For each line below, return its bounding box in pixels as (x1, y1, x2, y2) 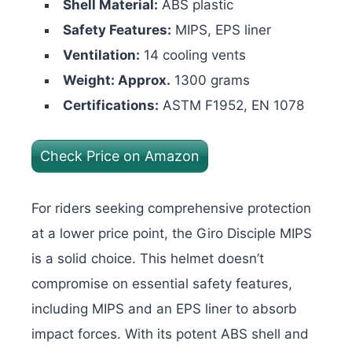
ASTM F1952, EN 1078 (159, 97, 304, 114)
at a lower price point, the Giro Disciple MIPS (31, 225, 312, 241)
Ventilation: (63, 47, 140, 64)
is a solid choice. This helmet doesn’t (31, 250, 264, 266)
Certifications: (63, 97, 159, 114)
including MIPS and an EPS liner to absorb (31, 300, 297, 317)
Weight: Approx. (63, 72, 170, 89)
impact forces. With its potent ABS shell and (31, 325, 309, 342)
